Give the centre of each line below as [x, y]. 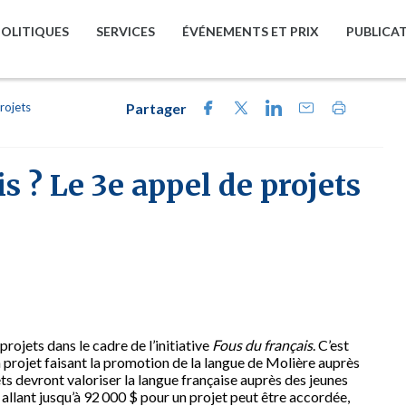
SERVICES [126, 31]
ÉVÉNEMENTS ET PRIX [251, 31]
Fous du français [262, 345]
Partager [156, 108]
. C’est [331, 345]
